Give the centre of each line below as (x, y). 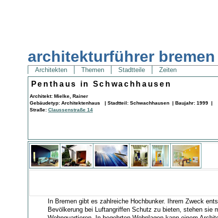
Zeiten (168, 70)
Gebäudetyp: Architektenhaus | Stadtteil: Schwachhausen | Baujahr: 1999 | (121, 103)
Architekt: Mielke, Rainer (59, 96)
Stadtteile (131, 70)
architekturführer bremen (121, 57)
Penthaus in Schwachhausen (101, 84)
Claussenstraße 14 (70, 110)
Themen (92, 70)
